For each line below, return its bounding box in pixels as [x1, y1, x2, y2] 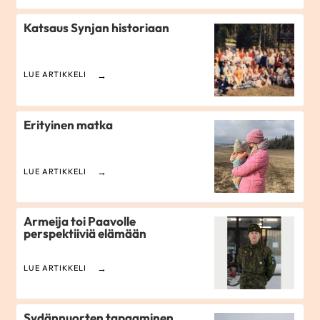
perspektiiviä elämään [24, 225, 147, 241]
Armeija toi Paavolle [24, 213, 136, 229]
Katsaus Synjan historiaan [24, 20, 170, 36]
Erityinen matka [24, 116, 114, 132]
